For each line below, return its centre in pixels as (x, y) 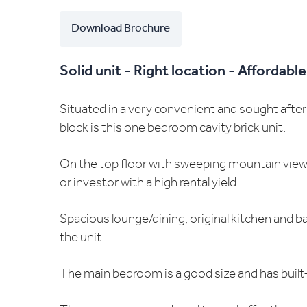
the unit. (82, 238)
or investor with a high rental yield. (149, 183)
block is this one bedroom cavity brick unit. (173, 128)
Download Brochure (121, 28)
